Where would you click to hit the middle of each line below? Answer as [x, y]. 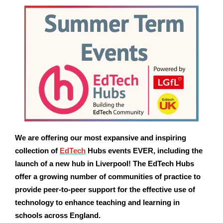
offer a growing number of [60, 176]
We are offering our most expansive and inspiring [101, 138]
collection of [37, 151]
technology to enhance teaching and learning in [97, 202]
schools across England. [58, 215]
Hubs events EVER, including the [145, 151]
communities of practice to [153, 176]
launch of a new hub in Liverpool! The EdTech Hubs [105, 164]
